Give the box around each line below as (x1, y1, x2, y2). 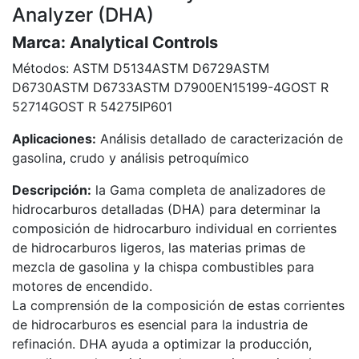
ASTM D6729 (152, 60, 233, 77)
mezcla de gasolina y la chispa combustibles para (12, 259, 314, 276)
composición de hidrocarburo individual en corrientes (12, 220, 337, 237)
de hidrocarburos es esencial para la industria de (12, 317, 308, 333)
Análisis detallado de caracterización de (96, 131, 343, 147)
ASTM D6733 (53, 79, 134, 96)
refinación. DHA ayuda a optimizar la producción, (12, 336, 312, 353)
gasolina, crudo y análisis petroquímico (12, 150, 249, 167)
